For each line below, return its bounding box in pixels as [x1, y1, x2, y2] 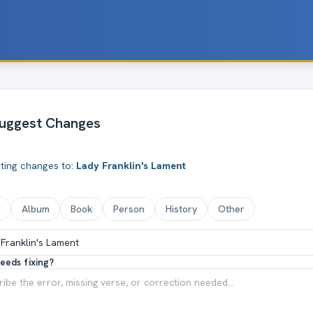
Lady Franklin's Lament [76, 159, 186, 172]
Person [113, 202, 145, 215]
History [166, 202, 197, 215]
